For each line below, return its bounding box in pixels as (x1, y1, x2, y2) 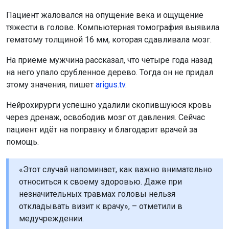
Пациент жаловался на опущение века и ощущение (6, 10, 203, 20)
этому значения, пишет (6, 80, 96, 89)
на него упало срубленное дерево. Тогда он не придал (6, 67, 213, 77)
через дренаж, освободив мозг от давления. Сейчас (6, 112, 205, 122)
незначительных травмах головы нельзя (19, 189, 175, 199)
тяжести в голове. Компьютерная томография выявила (6, 22, 219, 32)
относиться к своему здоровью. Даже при (19, 177, 182, 187)
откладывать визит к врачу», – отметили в (19, 201, 182, 211)
